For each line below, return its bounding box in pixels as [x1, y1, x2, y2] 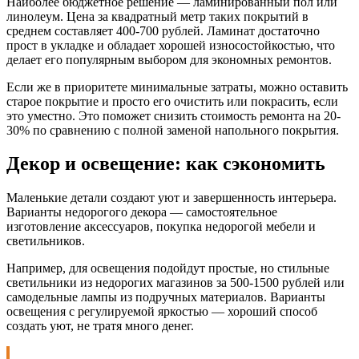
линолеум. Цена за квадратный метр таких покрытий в [6, 9, 309, 23]
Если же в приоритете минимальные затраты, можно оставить [6, 79, 348, 94]
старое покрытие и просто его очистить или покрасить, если [6, 94, 338, 108]
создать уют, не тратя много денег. [6, 319, 194, 333]
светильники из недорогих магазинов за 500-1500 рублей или [6, 276, 345, 290]
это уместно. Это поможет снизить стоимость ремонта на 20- [6, 108, 341, 123]
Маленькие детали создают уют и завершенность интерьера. [6, 191, 337, 205]
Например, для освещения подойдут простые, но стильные [6, 261, 329, 276]
